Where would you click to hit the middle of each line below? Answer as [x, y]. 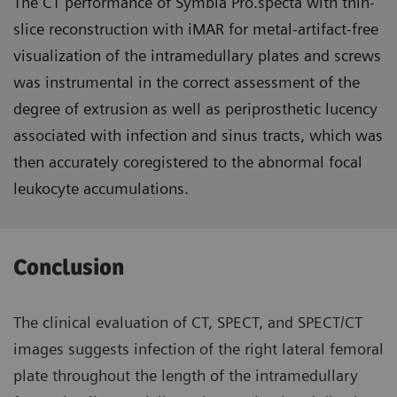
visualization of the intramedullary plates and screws [197, 56]
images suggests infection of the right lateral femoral [198, 349]
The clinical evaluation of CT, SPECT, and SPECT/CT [188, 323]
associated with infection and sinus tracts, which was [198, 136]
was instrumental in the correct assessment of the [187, 82]
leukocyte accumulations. [101, 189]
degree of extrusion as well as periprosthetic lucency [195, 109]
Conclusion [69, 269]
